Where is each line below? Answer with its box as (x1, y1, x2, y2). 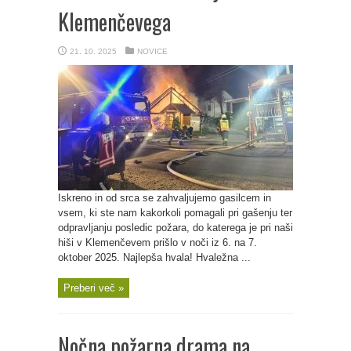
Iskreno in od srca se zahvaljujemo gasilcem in (58, 192, 271, 204)
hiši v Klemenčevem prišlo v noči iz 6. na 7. (58, 237, 257, 248)
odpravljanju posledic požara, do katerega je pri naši (58, 222, 293, 233)
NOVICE (137, 47, 168, 56)
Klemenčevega (58, 5, 171, 38)
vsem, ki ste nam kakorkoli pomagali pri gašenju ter (58, 207, 292, 219)
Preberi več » (63, 282, 124, 294)
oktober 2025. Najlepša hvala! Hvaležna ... (58, 251, 251, 263)
